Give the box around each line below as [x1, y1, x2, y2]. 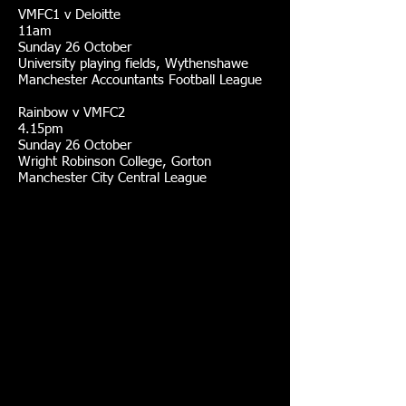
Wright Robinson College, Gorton [18, 155, 211, 169]
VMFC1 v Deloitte [18, 8, 121, 22]
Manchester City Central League [18, 171, 207, 185]
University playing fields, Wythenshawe [18, 57, 248, 71]
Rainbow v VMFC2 [18, 106, 125, 120]
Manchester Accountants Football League [18, 73, 262, 87]
